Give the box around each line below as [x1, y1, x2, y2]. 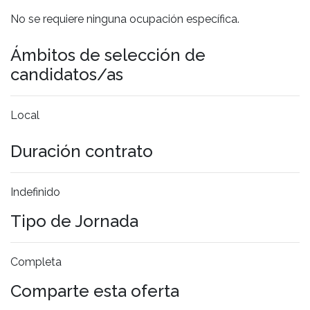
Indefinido [10, 185, 60, 199]
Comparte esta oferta [10, 280, 179, 301]
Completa [10, 255, 62, 268]
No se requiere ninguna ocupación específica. [10, 12, 239, 26]
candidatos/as [10, 64, 123, 84]
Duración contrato [10, 140, 153, 161]
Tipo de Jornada [10, 210, 138, 231]
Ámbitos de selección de [10, 44, 206, 65]
